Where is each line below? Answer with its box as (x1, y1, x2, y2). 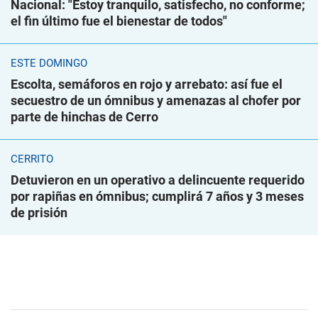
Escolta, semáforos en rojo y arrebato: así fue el (11, 76, 283, 92)
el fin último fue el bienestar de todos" (11, 13, 227, 28)
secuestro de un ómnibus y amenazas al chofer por (11, 92, 301, 108)
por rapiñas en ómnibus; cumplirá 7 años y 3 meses (11, 188, 304, 204)
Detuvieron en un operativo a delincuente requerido (11, 172, 305, 187)
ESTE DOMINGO (11, 56, 87, 70)
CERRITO (11, 152, 53, 165)
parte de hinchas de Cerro (11, 109, 158, 124)
